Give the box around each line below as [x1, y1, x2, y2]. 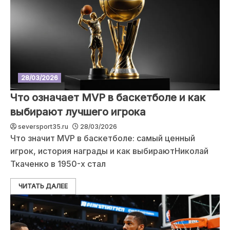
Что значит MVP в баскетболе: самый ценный [10, 133, 195, 143]
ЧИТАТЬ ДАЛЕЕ [18, 182, 68, 190]
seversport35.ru [18, 123, 68, 130]
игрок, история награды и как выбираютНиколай [10, 146, 208, 156]
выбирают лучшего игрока [10, 106, 146, 118]
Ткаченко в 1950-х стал [10, 159, 106, 169]
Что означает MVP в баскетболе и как [10, 91, 205, 104]
